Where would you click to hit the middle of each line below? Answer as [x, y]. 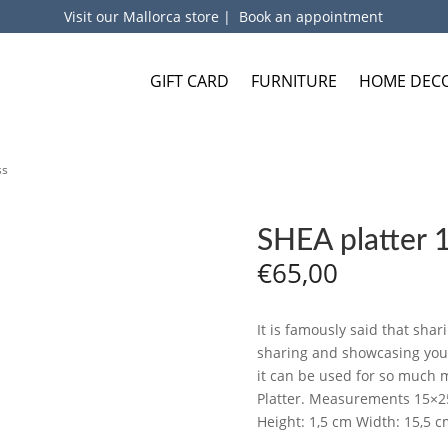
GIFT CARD [189, 80]
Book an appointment [311, 16]
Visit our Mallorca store [144, 16]
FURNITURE [294, 80]
